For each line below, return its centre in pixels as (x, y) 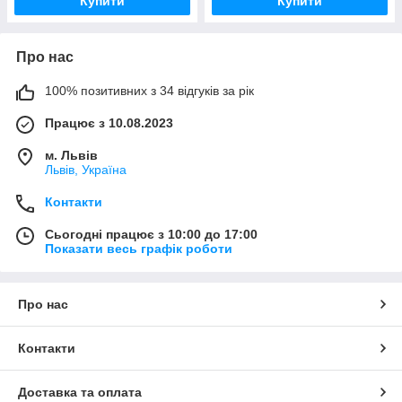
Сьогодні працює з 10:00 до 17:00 (151, 235)
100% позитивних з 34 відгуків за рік (149, 91)
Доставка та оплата (80, 393)
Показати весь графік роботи (139, 249)
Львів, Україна (86, 170)
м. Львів (71, 156)
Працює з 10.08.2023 (109, 123)
